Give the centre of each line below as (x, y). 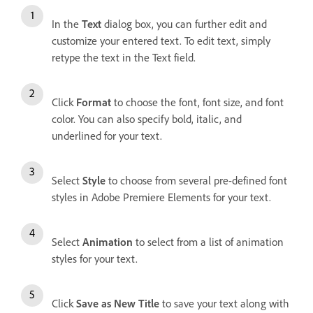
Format (95, 102)
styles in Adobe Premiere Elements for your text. (161, 197)
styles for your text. (95, 259)
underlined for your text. (107, 136)
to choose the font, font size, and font (199, 102)
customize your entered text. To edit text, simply (161, 41)
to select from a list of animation (210, 242)
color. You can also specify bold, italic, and (147, 119)
